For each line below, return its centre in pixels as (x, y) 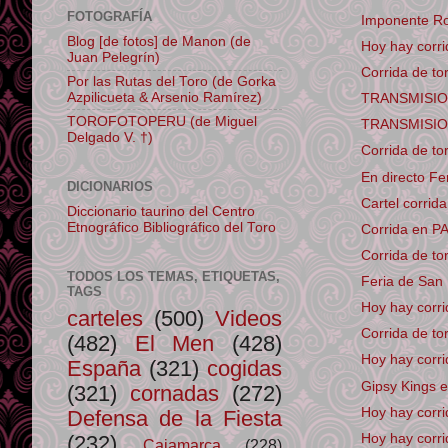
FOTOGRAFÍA (109, 17)
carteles (105, 318)
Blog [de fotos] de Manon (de (159, 42)
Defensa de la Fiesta (174, 418)
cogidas (244, 368)
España (104, 368)
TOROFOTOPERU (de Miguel (162, 121)
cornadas (174, 393)
